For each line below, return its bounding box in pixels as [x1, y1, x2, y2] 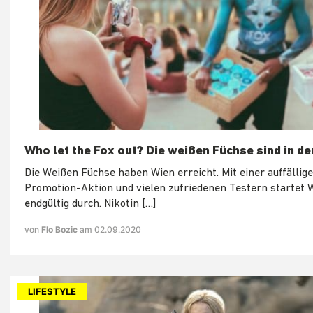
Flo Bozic [41, 224, 80, 235]
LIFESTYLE [28, 285, 76, 297]
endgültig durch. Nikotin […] [24, 198, 156, 210]
